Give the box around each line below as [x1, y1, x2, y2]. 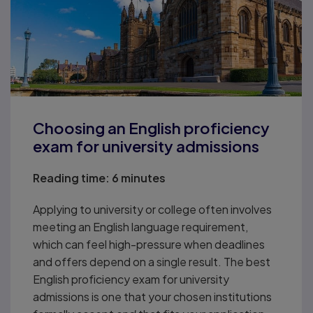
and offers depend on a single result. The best [33, 254, 270, 269]
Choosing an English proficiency [33, 117, 270, 138]
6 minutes [110, 170, 166, 185]
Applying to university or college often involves [33, 201, 272, 217]
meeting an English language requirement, [33, 219, 248, 234]
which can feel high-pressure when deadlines [33, 236, 265, 252]
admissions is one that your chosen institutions [33, 289, 272, 304]
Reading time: [33, 170, 110, 185]
